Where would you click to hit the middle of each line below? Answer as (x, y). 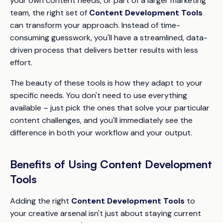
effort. (21, 62)
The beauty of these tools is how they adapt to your (106, 83)
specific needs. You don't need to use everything (99, 95)
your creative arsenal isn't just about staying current (106, 213)
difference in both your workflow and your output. (101, 133)
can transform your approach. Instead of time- (95, 25)
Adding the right (41, 201)
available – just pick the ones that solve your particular (110, 108)
